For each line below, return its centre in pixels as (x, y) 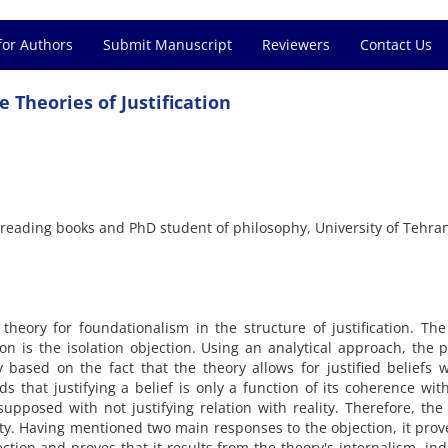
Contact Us (396, 44)
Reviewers (296, 44)
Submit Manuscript (167, 44)
